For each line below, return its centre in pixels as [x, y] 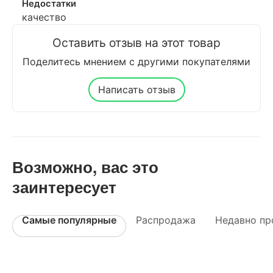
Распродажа [166, 220]
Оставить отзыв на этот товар [136, 42]
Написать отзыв [136, 89]
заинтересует [64, 187]
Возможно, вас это [85, 167]
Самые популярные [69, 220]
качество [44, 17]
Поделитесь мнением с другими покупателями [136, 61]
